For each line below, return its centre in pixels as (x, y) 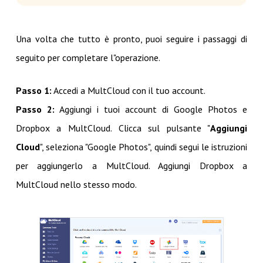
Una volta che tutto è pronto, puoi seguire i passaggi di (131, 39)
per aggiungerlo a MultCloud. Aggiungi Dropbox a (131, 166)
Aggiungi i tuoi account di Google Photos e (151, 109)
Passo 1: (33, 90)
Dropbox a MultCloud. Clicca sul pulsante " (113, 128)
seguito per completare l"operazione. (88, 58)
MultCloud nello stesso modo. (76, 184)
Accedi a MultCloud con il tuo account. (128, 90)
